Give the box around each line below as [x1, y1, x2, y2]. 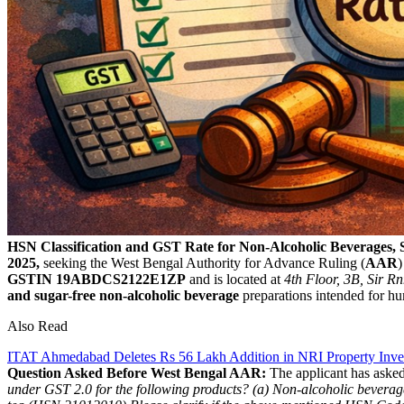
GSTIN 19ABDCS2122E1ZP [7, 271, 186, 287]
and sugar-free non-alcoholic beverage [7, 287, 239, 303]
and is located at [186, 271, 284, 287]
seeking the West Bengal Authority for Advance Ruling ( [40, 254, 365, 271]
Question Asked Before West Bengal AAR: [7, 364, 266, 381]
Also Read [7, 317, 68, 334]
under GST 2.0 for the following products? [7, 381, 249, 397]
